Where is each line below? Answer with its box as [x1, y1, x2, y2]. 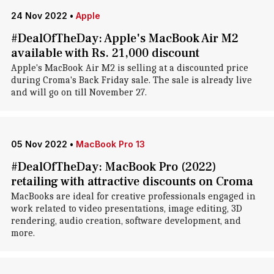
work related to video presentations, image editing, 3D [10, 203, 242, 214]
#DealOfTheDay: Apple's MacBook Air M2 [10, 31, 239, 46]
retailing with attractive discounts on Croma [10, 174, 253, 190]
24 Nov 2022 [10, 10, 67, 21]
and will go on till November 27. [10, 87, 147, 98]
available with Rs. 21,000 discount [10, 45, 199, 61]
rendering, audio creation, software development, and [10, 215, 241, 226]
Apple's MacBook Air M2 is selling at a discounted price [10, 62, 248, 73]
